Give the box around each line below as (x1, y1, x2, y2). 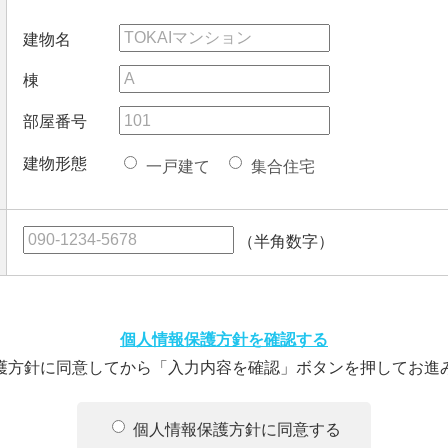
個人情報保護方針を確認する (120, 330, 328, 348)
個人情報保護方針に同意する (133, 420, 341, 438)
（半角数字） (234, 232, 335, 250)
